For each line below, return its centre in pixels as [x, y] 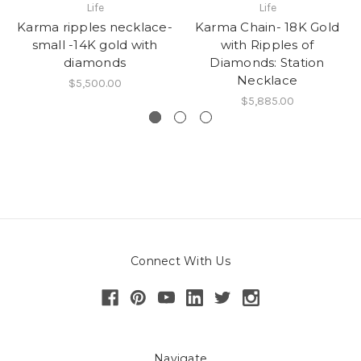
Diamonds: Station [267, 63]
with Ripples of [267, 45]
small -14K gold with [95, 45]
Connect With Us [180, 261]
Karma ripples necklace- [95, 27]
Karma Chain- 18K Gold [267, 27]
